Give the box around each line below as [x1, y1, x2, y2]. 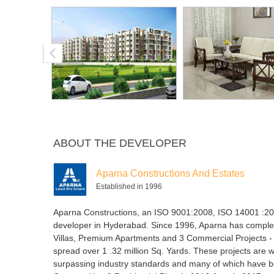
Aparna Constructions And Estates [96, 168, 245, 179]
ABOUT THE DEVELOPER [53, 136, 187, 149]
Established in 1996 [96, 182, 162, 191]
